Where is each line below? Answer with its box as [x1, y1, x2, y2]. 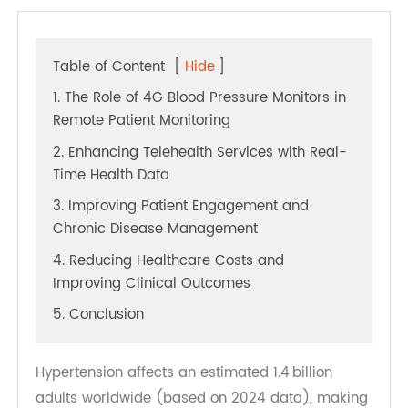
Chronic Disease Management [56, 250, 271, 275]
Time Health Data [56, 193, 178, 219]
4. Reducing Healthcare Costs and [56, 283, 300, 309]
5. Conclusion [56, 341, 152, 365]
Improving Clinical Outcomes [56, 308, 264, 332]
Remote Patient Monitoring [56, 137, 243, 161]
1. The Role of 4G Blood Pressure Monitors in [56, 113, 364, 138]
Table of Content [56, 79, 174, 105]
